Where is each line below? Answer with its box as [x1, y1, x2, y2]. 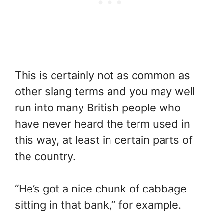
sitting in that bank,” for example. [15, 198, 181, 211]
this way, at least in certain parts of [15, 133, 192, 146]
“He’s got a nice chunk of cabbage [15, 182, 187, 195]
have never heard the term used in [15, 117, 190, 130]
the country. [15, 149, 76, 163]
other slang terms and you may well [15, 84, 195, 98]
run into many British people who [15, 101, 181, 114]
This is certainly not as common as [15, 68, 190, 82]
